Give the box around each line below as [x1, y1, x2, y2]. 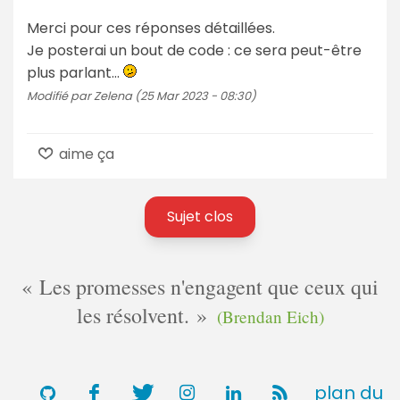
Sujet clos [167, 205, 233, 227]
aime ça [55, 143, 115, 164]
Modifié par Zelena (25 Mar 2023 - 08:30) [27, 87, 256, 104]
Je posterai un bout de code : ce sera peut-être [27, 39, 362, 61]
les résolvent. [76, 300, 196, 329]
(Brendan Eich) [216, 304, 324, 328]
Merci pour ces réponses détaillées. [27, 17, 275, 38]
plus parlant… [27, 62, 123, 83]
